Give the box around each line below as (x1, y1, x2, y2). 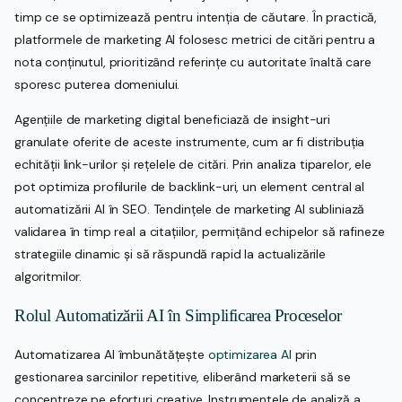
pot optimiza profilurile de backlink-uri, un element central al (14, 178, 365, 195)
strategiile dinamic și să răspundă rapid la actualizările (14, 245, 327, 262)
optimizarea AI (207, 345, 292, 363)
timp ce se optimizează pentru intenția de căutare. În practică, (14, 8, 378, 25)
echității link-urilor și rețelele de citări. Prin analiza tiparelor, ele (14, 155, 371, 172)
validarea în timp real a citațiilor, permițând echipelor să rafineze (14, 223, 385, 240)
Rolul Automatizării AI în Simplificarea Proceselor (14, 305, 342, 325)
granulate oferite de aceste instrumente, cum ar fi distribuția (14, 133, 365, 150)
